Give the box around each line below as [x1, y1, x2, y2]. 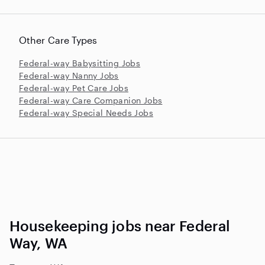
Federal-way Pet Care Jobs [19, 82, 128, 93]
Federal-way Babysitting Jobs [19, 57, 141, 68]
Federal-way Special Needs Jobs [19, 107, 153, 118]
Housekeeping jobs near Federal [9, 216, 231, 234]
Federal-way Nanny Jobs [19, 70, 119, 80]
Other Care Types [19, 34, 98, 46]
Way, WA [9, 234, 67, 251]
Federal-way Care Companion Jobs [19, 95, 163, 105]
